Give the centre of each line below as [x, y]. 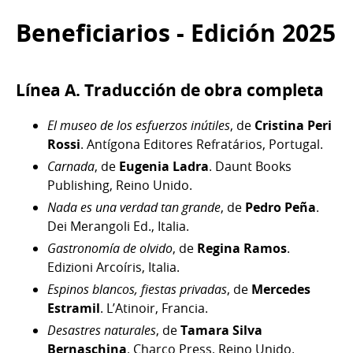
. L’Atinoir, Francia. [154, 308]
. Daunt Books [250, 167]
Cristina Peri [293, 126]
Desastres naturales [102, 331]
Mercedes [281, 290]
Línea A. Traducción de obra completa [170, 90]
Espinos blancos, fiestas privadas [137, 290]
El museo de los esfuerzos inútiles [139, 126]
